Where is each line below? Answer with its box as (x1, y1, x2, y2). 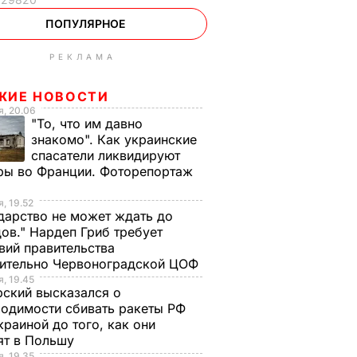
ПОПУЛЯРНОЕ (45, 17, 126, 30)
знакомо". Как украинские (31, 131, 197, 147)
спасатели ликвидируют (31, 147, 180, 163)
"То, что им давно (31, 116, 143, 131)
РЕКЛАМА (49, 52, 116, 61)
